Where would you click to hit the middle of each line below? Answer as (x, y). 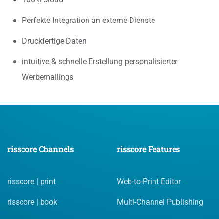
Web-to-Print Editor (149, 182)
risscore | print (32, 182)
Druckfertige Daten (54, 41)
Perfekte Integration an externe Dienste (88, 21)
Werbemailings (48, 77)
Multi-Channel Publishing (160, 202)
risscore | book (32, 202)
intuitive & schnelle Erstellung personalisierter (100, 62)
